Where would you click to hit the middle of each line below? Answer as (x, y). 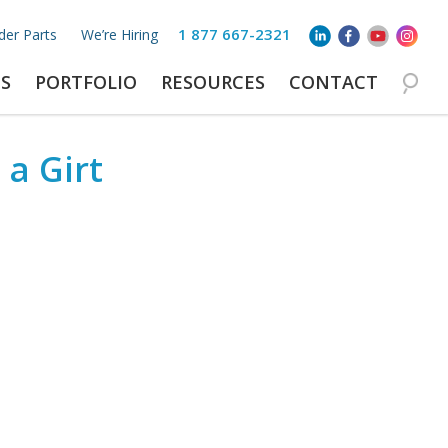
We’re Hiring (119, 34)
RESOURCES (213, 82)
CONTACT (333, 82)
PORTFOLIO (86, 82)
